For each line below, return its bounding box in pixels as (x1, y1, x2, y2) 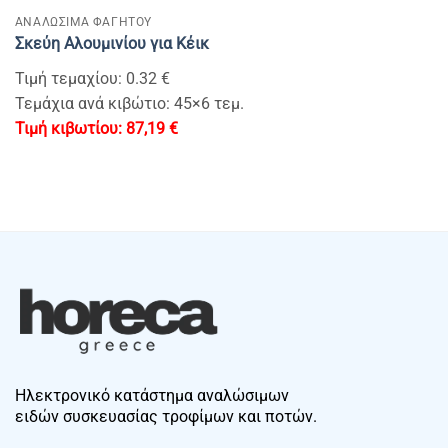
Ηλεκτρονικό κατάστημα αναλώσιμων (15, 385, 289, 405)
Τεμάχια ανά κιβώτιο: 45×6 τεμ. (14, 93, 244, 113)
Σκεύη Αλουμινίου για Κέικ (14, 33, 209, 53)
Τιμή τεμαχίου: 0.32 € (14, 68, 170, 88)
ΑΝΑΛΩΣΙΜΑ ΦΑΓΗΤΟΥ (14, 15, 152, 30)
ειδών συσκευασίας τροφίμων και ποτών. (15, 406, 317, 426)
